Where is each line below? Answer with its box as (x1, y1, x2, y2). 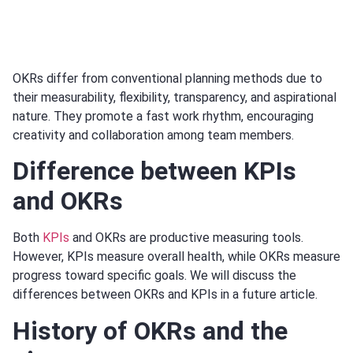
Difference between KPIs (13, 156, 296, 187)
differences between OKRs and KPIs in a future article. (13, 287, 318, 303)
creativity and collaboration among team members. (13, 127, 294, 143)
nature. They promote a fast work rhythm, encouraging (13, 108, 314, 124)
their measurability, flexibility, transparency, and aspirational (13, 89, 336, 105)
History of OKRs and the (13, 315, 288, 346)
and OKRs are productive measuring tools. (69, 230, 303, 246)
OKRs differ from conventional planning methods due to (13, 70, 322, 86)
